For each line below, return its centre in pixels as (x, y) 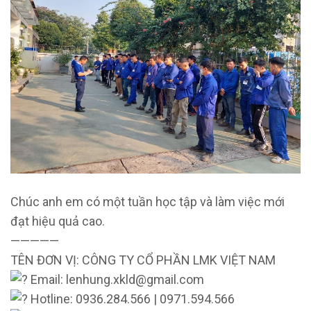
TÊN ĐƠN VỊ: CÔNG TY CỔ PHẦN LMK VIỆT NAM (143, 260)
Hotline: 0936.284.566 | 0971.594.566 (131, 299)
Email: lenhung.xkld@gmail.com (116, 280)
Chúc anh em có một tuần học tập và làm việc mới (148, 202)
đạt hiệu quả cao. (58, 221)
